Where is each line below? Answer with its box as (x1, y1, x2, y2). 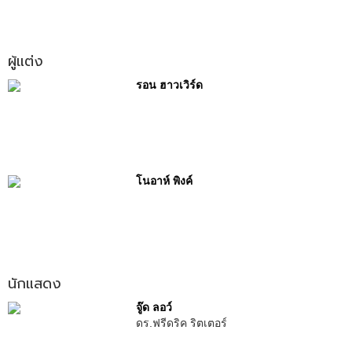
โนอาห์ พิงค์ (135, 174, 192, 187)
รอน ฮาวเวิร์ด (135, 79, 203, 91)
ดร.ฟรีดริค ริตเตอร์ (135, 317, 227, 329)
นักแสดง (8, 273, 61, 295)
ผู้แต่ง (8, 50, 43, 72)
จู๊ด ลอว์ (135, 301, 172, 313)
